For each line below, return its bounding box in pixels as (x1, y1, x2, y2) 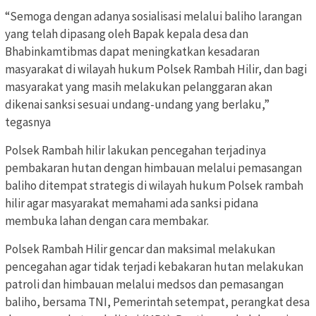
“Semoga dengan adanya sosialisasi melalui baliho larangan (5, 8, 302, 24)
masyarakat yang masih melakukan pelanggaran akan (5, 78, 272, 95)
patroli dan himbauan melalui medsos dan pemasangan (5, 276, 284, 292)
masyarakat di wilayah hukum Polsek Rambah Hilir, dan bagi (5, 61, 307, 77)
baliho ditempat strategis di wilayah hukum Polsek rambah (5, 177, 303, 193)
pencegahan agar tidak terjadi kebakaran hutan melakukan (5, 258, 303, 274)
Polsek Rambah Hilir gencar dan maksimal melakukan (5, 241, 275, 257)
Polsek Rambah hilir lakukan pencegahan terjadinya (5, 142, 266, 158)
